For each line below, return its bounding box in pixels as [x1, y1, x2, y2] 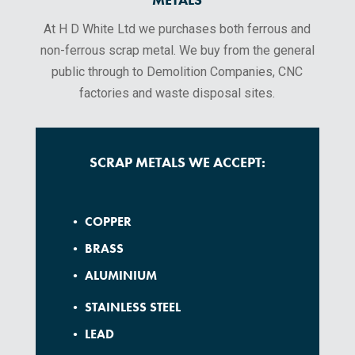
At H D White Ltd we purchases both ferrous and [44, 21, 311, 37]
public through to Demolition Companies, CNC [52, 64, 303, 80]
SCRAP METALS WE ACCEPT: [89, 153, 265, 172]
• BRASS [69, 240, 124, 258]
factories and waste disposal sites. [79, 86, 276, 101]
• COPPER [69, 213, 132, 231]
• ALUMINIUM [69, 267, 158, 284]
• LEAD [69, 326, 115, 343]
